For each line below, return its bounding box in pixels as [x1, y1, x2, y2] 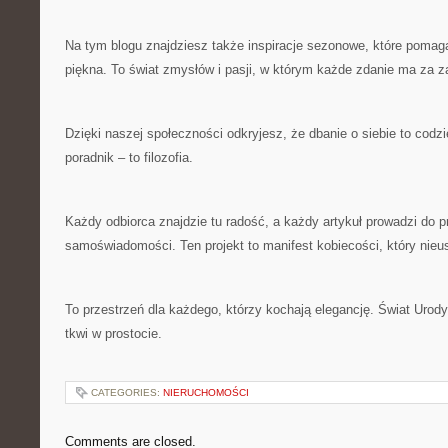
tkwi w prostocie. [65, 326, 162, 341]
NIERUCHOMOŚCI [163, 387, 249, 398]
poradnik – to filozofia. [65, 150, 193, 165]
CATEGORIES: [91, 387, 163, 398]
